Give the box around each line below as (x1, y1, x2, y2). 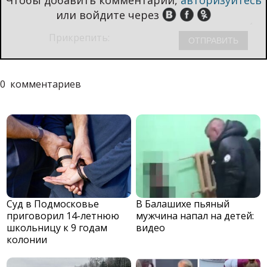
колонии (7, 232, 48, 246)
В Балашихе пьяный (136, 197, 230, 210)
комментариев (10, 77, 81, 91)
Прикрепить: (49, 30, 112, 44)
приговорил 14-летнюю (7, 209, 120, 222)
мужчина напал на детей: (136, 209, 254, 222)
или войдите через (56, 7, 159, 22)
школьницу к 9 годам (7, 221, 108, 234)
